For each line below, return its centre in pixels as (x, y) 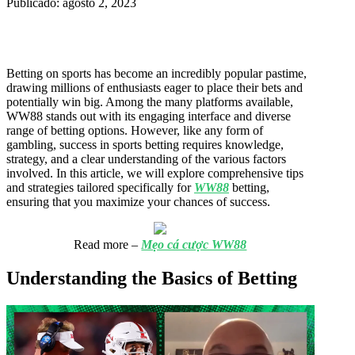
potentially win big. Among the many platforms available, (150, 101)
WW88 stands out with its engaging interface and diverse (149, 116)
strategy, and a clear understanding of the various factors (146, 158)
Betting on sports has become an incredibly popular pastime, (157, 73)
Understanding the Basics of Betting (152, 278)
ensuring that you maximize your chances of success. (138, 201)
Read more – (108, 244)
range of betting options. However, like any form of (135, 130)
